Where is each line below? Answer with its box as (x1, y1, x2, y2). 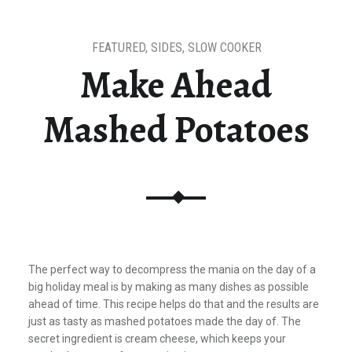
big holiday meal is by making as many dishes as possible (27, 280, 309, 294)
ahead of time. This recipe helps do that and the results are (27, 298, 319, 311)
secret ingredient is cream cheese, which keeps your (27, 332, 286, 346)
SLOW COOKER (187, 40, 262, 56)
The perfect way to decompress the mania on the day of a (27, 263, 316, 277)
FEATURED (91, 40, 145, 56)
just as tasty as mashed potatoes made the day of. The (27, 315, 301, 328)
